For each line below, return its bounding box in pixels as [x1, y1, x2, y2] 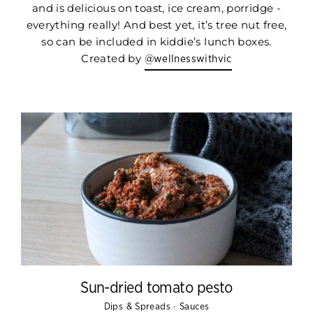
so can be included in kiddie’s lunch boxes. [41, 35, 272, 49]
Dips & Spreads [103, 301, 174, 312]
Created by [81, 52, 145, 66]
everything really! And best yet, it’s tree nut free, [26, 18, 287, 32]
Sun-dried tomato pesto [80, 279, 233, 296]
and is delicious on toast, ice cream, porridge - [31, 1, 282, 15]
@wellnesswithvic [144, 54, 232, 65]
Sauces [180, 301, 210, 312]
